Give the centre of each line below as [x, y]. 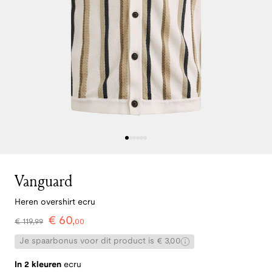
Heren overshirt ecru [55, 203]
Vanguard [44, 181]
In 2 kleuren [38, 265]
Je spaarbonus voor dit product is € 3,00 [100, 242]
